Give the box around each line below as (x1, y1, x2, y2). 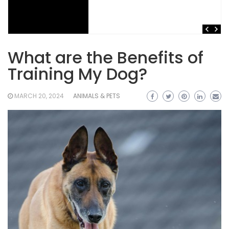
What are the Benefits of (8, 45, 203, 69)
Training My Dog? (8, 62, 147, 85)
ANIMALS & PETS (73, 91, 120, 100)
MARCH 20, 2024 (14, 91, 64, 100)
